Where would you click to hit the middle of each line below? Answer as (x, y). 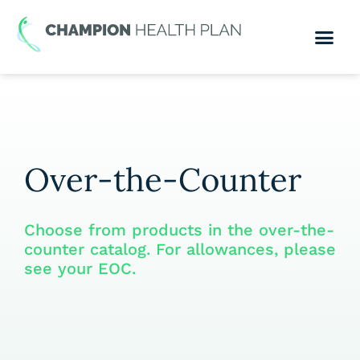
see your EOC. (80, 269)
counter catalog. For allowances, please (180, 250)
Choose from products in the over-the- (179, 230)
